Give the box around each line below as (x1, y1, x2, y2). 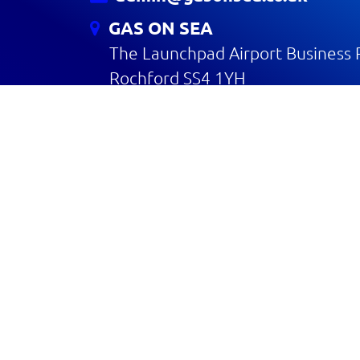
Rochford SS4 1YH (109, 67, 246, 88)
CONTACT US (100, 104, 209, 126)
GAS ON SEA (100, 16, 213, 39)
